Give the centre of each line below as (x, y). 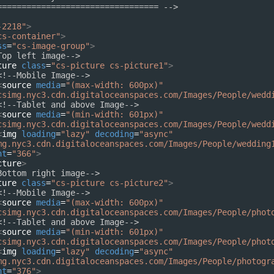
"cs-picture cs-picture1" (109, 65)
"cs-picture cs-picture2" (109, 183)
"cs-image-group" (51, 46)
